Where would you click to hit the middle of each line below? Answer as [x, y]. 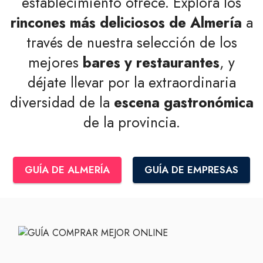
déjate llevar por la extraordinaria [131, 82]
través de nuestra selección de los [131, 42]
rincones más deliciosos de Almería [126, 22]
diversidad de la [62, 102]
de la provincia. [131, 122]
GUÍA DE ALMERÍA [67, 170]
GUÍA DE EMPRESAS [192, 170]
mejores [55, 62]
